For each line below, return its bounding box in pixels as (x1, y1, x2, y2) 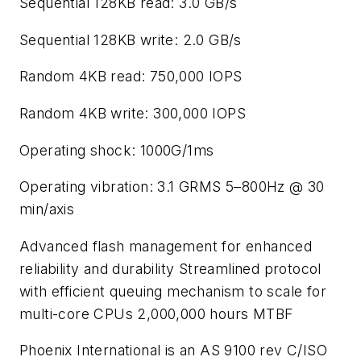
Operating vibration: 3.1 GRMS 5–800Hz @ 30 (19, 178, 325, 196)
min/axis (19, 201, 75, 218)
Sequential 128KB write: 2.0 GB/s (19, 31, 242, 48)
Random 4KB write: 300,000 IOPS (19, 105, 246, 122)
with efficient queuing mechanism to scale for (19, 282, 326, 300)
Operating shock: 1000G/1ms (19, 141, 214, 159)
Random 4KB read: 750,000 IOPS (19, 68, 243, 85)
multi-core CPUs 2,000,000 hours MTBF (19, 305, 293, 322)
